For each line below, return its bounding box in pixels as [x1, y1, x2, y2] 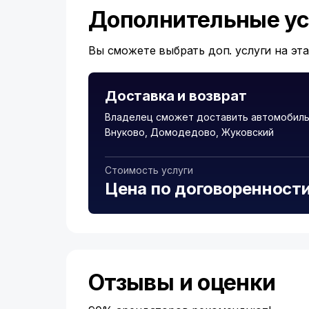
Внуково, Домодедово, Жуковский [105, 126, 274, 138]
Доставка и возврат [105, 88, 247, 104]
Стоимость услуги [105, 164, 193, 176]
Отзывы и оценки [88, 269, 276, 296]
